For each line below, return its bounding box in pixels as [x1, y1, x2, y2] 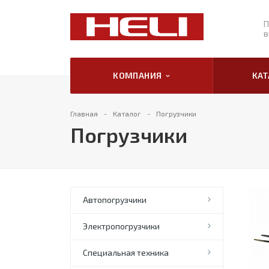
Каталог [113, 109, 141, 118]
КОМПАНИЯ [113, 70, 166, 80]
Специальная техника [83, 247, 169, 258]
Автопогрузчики [83, 195, 147, 205]
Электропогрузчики [83, 221, 160, 231]
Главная [70, 109, 98, 118]
